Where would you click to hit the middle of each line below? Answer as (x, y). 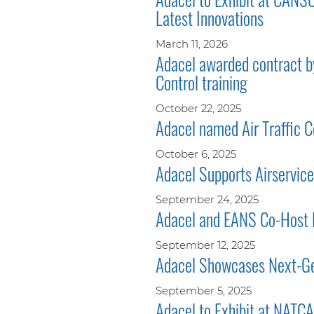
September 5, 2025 (204, 290)
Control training (202, 82)
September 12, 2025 (205, 245)
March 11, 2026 (192, 43)
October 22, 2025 (198, 108)
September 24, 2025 (207, 199)
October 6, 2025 (196, 153)
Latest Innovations (210, 18)
